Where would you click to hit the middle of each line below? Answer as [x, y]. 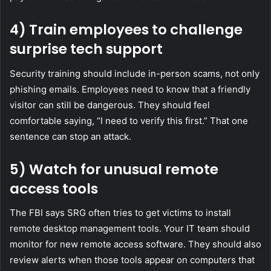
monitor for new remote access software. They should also [135, 244]
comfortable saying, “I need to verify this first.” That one [129, 120]
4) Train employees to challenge [126, 30]
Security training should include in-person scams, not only [135, 73]
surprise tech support [86, 49]
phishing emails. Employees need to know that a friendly [130, 89]
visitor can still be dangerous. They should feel [110, 105]
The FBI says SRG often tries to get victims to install [120, 213]
